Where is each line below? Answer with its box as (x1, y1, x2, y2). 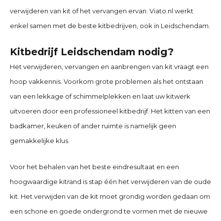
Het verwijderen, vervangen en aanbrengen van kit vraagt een (10, 62, 209, 71)
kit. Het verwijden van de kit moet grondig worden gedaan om (10, 192, 210, 200)
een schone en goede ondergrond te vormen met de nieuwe (10, 207, 208, 215)
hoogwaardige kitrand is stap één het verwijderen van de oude (10, 177, 211, 185)
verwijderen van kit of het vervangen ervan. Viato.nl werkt (10, 7, 193, 15)
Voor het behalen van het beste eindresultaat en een (10, 162, 179, 171)
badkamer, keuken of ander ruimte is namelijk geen (10, 121, 176, 130)
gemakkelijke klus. (10, 136, 70, 145)
